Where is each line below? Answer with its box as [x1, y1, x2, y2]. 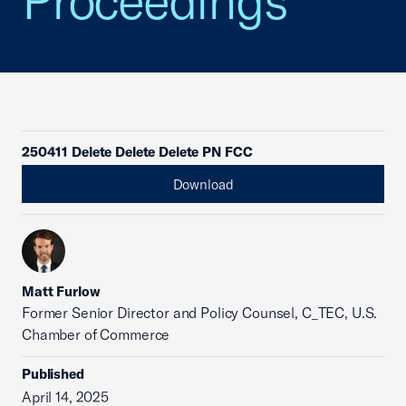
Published [22, 365, 84, 382]
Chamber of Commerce [22, 325, 170, 343]
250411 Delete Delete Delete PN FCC [22, 143, 253, 160]
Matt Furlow [22, 283, 101, 300]
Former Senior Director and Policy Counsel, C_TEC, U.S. [22, 304, 378, 322]
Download [172, 175, 234, 193]
